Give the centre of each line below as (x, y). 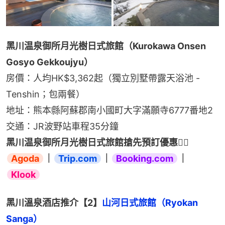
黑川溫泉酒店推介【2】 (54, 203)
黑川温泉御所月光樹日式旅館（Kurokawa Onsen (106, 46)
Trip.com (78, 159)
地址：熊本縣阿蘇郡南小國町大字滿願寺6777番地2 (109, 110)
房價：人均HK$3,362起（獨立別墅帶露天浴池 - (103, 78)
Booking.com (145, 159)
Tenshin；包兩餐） (45, 94)
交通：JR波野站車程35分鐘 (62, 127)
